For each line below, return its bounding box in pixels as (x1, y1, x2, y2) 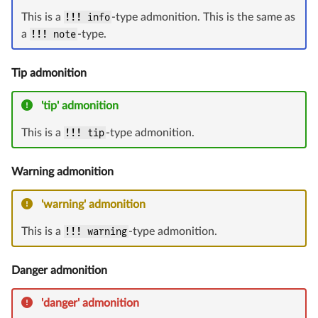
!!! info (65, 11, 111, 23)
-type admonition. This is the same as (111, 11, 295, 23)
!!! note (31, 28, 77, 40)
